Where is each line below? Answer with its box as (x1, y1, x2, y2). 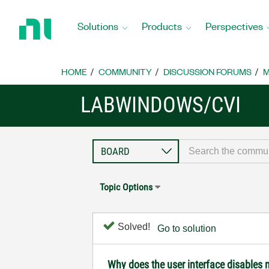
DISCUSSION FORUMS (163, 65, 252, 77)
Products (142, 19, 182, 32)
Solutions (77, 19, 118, 32)
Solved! (115, 222, 151, 232)
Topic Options (100, 181, 153, 193)
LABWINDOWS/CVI (80, 92, 241, 118)
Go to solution (157, 223, 217, 234)
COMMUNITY (98, 65, 152, 77)
